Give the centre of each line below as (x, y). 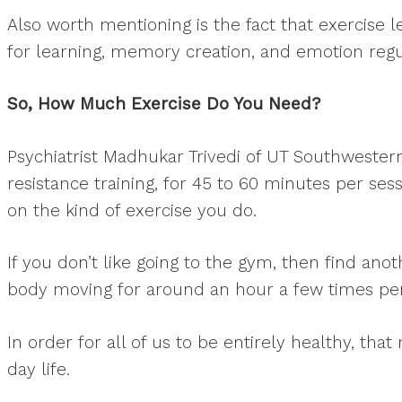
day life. (39, 369)
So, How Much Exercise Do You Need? (164, 104)
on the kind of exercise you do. (132, 210)
